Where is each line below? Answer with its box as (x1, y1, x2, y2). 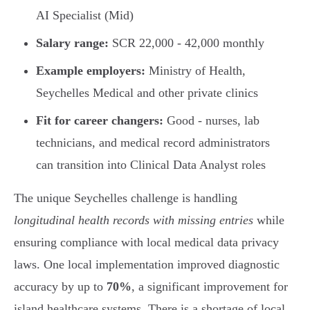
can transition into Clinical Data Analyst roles (36, 158, 266, 172)
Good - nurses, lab (163, 113, 259, 128)
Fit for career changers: (36, 113, 163, 128)
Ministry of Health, (145, 64, 246, 78)
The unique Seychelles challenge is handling (14, 191, 237, 206)
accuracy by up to (14, 280, 107, 294)
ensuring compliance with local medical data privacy (14, 235, 279, 250)
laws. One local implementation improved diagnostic (14, 257, 280, 272)
